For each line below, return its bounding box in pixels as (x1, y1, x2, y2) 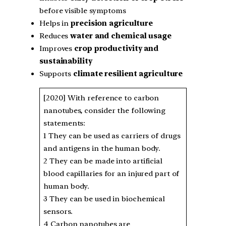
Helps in (39, 19, 71, 28)
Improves (39, 44, 75, 53)
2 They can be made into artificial (43, 156, 162, 166)
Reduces (39, 31, 71, 41)
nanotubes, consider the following (43, 106, 166, 116)
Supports (39, 69, 74, 79)
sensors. (43, 207, 75, 216)
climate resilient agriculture (73, 69, 183, 79)
